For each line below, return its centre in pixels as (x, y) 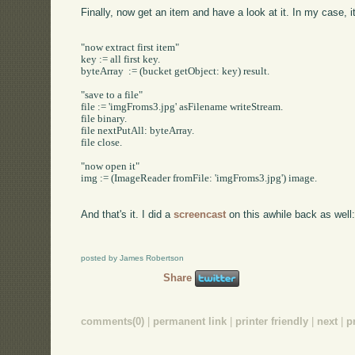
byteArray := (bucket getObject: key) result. (176, 72)
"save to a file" (112, 95)
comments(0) (113, 321)
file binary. (104, 119)
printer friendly (272, 321)
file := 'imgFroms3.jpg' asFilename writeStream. (182, 107)
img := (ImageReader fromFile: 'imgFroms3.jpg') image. (199, 179)
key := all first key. (121, 60)
